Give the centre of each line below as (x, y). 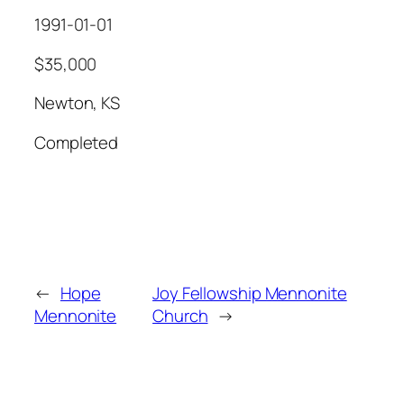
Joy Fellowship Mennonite (250, 294)
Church (180, 316)
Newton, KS (77, 103)
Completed (77, 142)
